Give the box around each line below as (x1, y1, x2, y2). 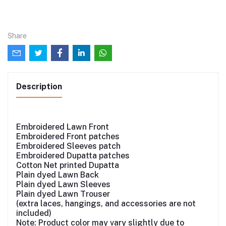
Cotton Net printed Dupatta (16, 160, 119, 171)
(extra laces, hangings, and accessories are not (16, 199, 196, 209)
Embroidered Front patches (16, 132, 120, 142)
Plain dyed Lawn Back (16, 170, 99, 180)
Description (16, 82, 62, 92)
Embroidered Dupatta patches (16, 151, 130, 161)
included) (16, 208, 51, 218)
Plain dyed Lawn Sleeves (16, 180, 110, 190)
